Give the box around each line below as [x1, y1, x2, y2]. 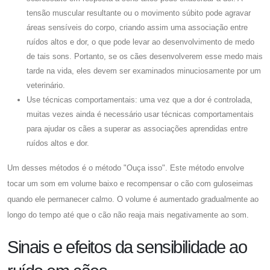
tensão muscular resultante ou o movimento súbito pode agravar [27, 8, 251, 17]
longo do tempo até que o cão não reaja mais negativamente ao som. [7, 210, 249, 219]
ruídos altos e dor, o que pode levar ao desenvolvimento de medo [27, 37, 254, 46]
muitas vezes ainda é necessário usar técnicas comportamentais [27, 109, 254, 119]
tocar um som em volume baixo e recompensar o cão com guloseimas [7, 178, 253, 188]
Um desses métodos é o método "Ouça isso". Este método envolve [7, 163, 244, 172]
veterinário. [27, 80, 65, 90]
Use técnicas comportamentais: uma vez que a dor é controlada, [27, 95, 253, 104]
